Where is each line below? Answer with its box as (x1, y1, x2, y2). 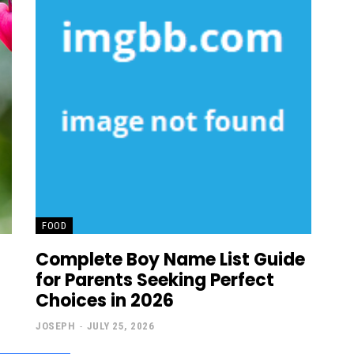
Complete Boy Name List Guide (36, 247, 305, 273)
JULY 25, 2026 (86, 320, 154, 333)
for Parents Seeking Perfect (36, 268, 274, 293)
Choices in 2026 (36, 288, 174, 314)
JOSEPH (36, 320, 75, 333)
